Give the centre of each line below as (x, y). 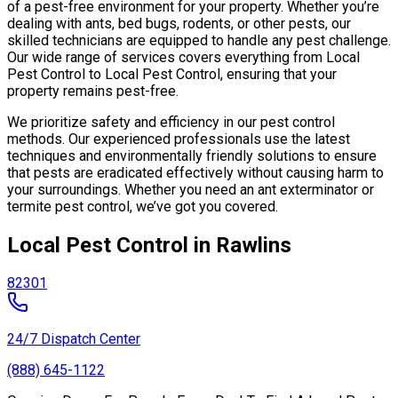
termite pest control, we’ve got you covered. (143, 206)
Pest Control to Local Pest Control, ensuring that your (172, 74)
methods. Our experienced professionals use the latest (179, 139)
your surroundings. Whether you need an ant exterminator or (191, 189)
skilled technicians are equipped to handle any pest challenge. (199, 40)
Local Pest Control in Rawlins (149, 245)
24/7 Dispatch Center (74, 339)
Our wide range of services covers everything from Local (183, 57)
